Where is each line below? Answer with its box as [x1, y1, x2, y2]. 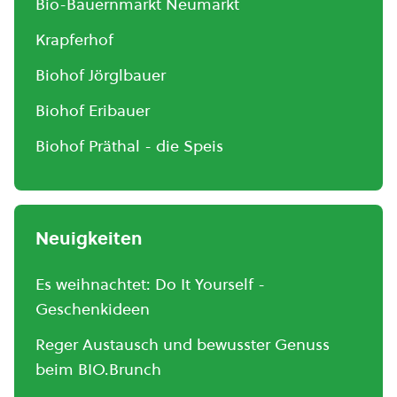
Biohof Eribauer [35, 99, 150, 121]
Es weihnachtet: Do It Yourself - [35, 273, 265, 295]
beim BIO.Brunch [35, 358, 161, 380]
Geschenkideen [35, 298, 150, 320]
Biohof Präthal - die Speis [35, 135, 223, 157]
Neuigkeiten [35, 226, 143, 251]
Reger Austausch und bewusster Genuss [35, 333, 330, 355]
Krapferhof [35, 28, 113, 51]
